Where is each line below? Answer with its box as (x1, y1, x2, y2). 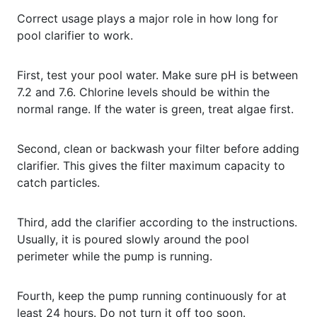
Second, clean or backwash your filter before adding (17, 141, 299, 156)
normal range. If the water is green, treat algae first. (17, 101, 294, 116)
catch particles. (17, 175, 100, 190)
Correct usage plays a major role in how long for (17, 11, 278, 25)
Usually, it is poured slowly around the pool (17, 231, 249, 246)
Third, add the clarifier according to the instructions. (17, 214, 297, 229)
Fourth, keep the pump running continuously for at (17, 288, 287, 303)
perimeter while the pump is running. (17, 248, 212, 263)
